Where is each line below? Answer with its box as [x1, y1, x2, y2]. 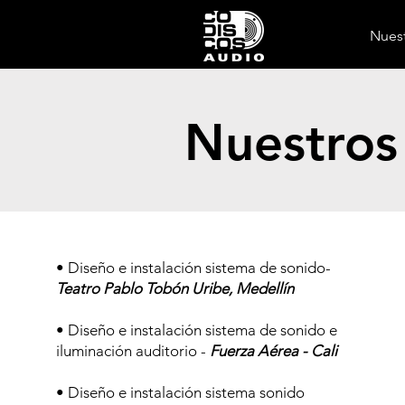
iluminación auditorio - [55, 342, 210, 360]
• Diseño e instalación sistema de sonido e [55, 321, 337, 339]
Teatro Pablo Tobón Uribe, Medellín [55, 279, 294, 297]
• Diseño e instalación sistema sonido [55, 383, 305, 401]
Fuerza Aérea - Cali [209, 342, 337, 360]
